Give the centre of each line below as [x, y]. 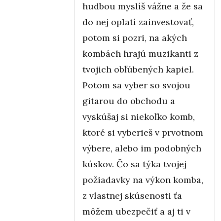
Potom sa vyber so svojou [136, 85]
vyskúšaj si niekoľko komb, [139, 116]
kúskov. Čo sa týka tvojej [134, 164]
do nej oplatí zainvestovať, [138, 22]
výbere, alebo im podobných [142, 148]
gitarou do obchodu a [129, 101]
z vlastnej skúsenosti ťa [132, 195]
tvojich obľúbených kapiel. [138, 69]
